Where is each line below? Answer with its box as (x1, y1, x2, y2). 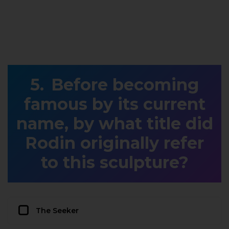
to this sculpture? (40, 152, 189, 172)
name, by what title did (16, 113, 213, 133)
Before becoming (51, 74, 199, 95)
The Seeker (36, 205, 79, 215)
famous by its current (24, 94, 205, 114)
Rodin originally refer (25, 132, 204, 153)
